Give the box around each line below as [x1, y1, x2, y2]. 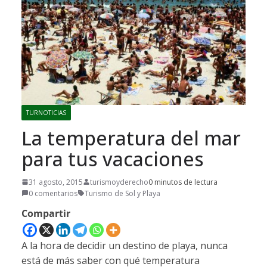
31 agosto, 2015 [29, 176, 83, 187]
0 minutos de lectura [148, 176, 218, 187]
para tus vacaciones [21, 145, 204, 172]
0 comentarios [29, 188, 77, 198]
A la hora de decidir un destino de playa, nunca [21, 238, 228, 252]
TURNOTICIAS [26, 108, 66, 117]
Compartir [21, 206, 70, 220]
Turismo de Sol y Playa [85, 188, 160, 198]
